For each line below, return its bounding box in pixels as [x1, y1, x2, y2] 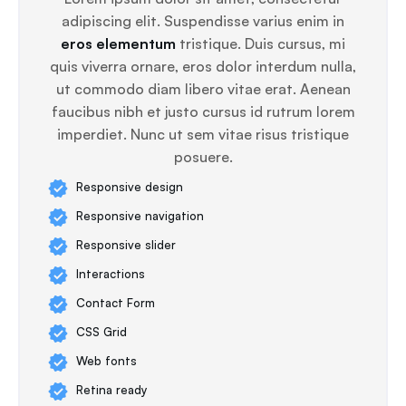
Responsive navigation [76, 208, 204, 223]
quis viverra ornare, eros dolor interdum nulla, [50, 57, 356, 75]
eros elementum [61, 34, 176, 53]
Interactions [76, 266, 145, 281]
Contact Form [76, 295, 155, 310]
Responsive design [76, 179, 183, 194]
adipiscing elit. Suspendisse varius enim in [62, 12, 344, 30]
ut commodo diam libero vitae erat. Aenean [55, 80, 351, 98]
